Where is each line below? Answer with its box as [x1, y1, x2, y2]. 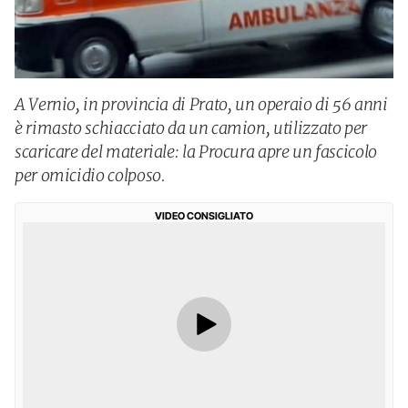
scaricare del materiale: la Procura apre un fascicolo [15, 141, 377, 162]
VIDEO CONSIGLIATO [155, 209, 253, 222]
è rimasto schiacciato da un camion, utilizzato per [15, 117, 368, 138]
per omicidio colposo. [15, 165, 166, 186]
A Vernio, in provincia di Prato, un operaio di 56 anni [15, 94, 388, 115]
